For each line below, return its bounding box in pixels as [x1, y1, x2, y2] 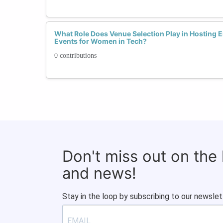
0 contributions [54, 51, 97, 59]
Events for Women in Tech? [54, 36, 147, 45]
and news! [62, 163, 136, 182]
